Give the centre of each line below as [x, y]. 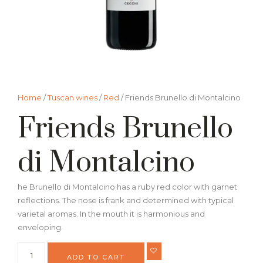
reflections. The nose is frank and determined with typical [126, 200]
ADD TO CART [96, 257]
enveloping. [40, 227]
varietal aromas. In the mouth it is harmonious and [111, 214]
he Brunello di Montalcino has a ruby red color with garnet [127, 187]
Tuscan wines [73, 97]
